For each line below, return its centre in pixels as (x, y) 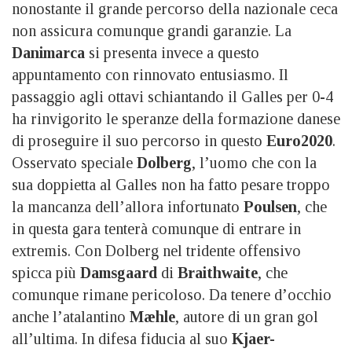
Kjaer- (253, 338)
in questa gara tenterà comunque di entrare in (156, 228)
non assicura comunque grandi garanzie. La (152, 30)
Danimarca (48, 52)
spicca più (46, 272)
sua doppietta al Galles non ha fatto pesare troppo (171, 184)
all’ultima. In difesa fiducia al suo (122, 338)
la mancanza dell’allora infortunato (128, 206)
